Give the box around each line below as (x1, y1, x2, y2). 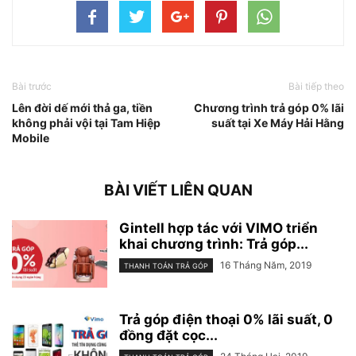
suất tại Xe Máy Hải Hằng (211, 115, 344, 130)
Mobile (12, 130, 49, 145)
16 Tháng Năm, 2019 (220, 258, 311, 271)
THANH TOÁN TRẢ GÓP (124, 261, 208, 270)
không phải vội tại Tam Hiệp (12, 115, 161, 130)
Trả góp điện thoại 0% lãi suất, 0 (119, 311, 333, 327)
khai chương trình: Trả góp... (119, 235, 308, 252)
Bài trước (12, 79, 52, 92)
